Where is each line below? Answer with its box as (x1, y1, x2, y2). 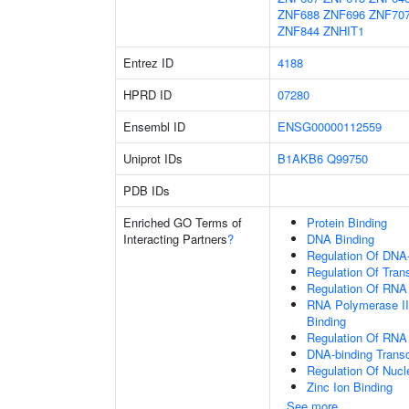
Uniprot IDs (123, 150, 183, 167)
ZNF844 (278, 22, 320, 39)
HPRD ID (123, 86, 172, 103)
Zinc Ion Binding (307, 378, 393, 395)
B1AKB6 (278, 150, 323, 167)
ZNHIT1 (323, 22, 364, 39)
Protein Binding (307, 214, 387, 231)
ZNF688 (278, 5, 320, 23)
